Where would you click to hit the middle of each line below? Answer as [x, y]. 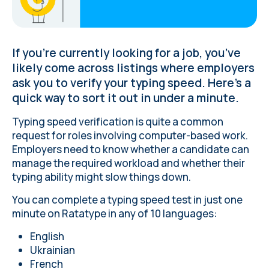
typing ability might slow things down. [101, 177]
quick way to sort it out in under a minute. [125, 98]
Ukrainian [53, 250]
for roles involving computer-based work [149, 136]
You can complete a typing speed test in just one [127, 200]
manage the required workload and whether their [128, 163]
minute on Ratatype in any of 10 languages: [115, 214]
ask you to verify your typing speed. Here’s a [131, 83]
